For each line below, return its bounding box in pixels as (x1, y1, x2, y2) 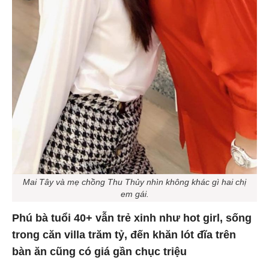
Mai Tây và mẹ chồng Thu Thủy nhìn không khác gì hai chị (23, 177, 246, 187)
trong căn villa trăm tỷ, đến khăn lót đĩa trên (12, 229, 236, 241)
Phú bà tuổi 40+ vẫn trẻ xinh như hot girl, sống (12, 212, 252, 225)
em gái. (120, 189, 149, 199)
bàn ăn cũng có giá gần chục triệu (12, 246, 187, 258)
